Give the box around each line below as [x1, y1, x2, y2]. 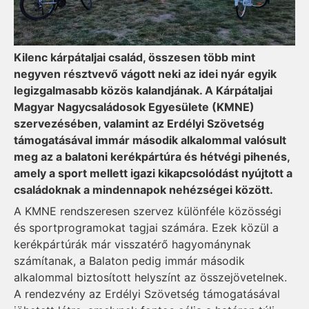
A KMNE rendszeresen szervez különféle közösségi [14, 203, 281, 218]
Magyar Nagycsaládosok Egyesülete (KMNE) [14, 99, 255, 114]
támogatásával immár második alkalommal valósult [14, 132, 286, 147]
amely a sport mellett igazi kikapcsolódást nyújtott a [14, 166, 292, 180]
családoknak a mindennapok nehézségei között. [14, 182, 273, 197]
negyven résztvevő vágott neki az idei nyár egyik [14, 66, 277, 81]
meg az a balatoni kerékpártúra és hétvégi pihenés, [14, 149, 290, 163]
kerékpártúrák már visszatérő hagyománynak [14, 237, 251, 251]
